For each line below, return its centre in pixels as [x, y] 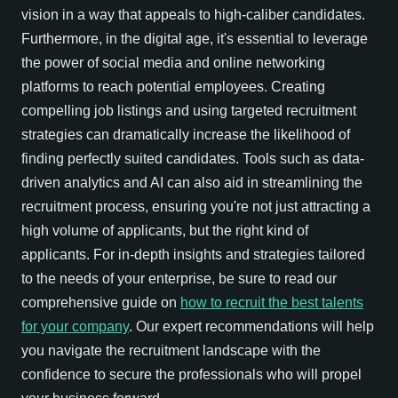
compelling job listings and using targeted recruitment [189, 110]
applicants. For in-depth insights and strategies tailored [193, 254]
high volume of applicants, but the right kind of [165, 230]
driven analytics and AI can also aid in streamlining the [192, 182]
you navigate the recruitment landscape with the [171, 350]
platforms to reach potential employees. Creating [173, 86]
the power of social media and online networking [173, 62]
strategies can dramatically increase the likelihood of [186, 134]
